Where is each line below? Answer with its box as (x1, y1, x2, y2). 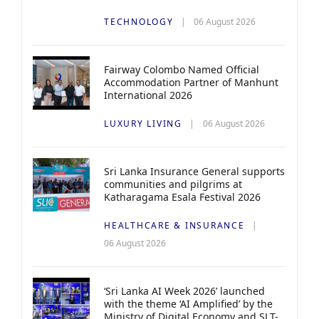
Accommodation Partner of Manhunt (104, 75, 278, 89)
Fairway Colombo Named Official (104, 62, 259, 76)
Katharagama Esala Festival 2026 (104, 189, 261, 204)
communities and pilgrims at (104, 177, 242, 191)
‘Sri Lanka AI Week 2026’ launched (104, 283, 265, 298)
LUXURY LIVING (104, 117, 182, 130)
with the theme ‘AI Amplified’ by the (104, 296, 273, 310)
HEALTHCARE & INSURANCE (104, 219, 245, 231)
